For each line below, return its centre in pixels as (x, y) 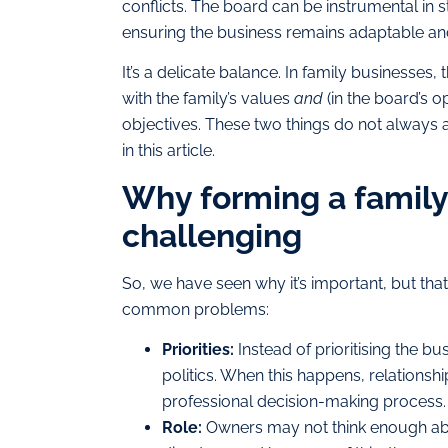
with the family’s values (208, 99)
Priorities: (198, 350)
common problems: (195, 309)
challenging (212, 235)
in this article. (168, 151)
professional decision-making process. (304, 402)
